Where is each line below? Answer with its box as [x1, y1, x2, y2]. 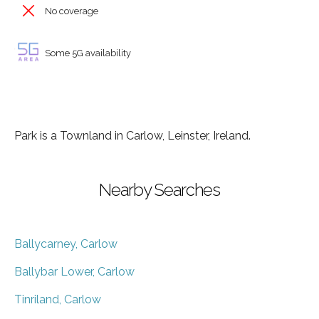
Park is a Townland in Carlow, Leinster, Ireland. [14, 128, 251, 142]
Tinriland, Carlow [14, 292, 101, 306]
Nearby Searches [99, 179, 220, 200]
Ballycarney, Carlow [14, 236, 117, 251]
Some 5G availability [43, 47, 131, 58]
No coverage [43, 6, 98, 16]
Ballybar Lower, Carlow [14, 264, 135, 278]
